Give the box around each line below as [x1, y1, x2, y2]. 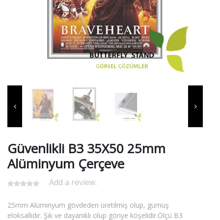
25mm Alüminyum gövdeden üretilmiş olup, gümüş [7, 200, 169, 210]
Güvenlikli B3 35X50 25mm [7, 139, 165, 157]
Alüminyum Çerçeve [7, 154, 124, 172]
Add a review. [49, 176, 97, 188]
